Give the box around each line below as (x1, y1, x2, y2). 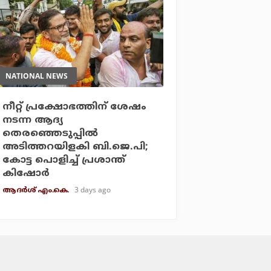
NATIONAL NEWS (5, 71, 68, 82)
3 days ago (74, 184, 111, 195)
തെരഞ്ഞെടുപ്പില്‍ (2, 128, 99, 140)
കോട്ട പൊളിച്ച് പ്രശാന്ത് (2, 154, 126, 167)
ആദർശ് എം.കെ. (2, 186, 69, 196)
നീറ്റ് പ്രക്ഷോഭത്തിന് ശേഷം (2, 101, 147, 114)
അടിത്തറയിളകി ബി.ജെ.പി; (2, 141, 149, 154)
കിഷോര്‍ (2, 168, 50, 180)
